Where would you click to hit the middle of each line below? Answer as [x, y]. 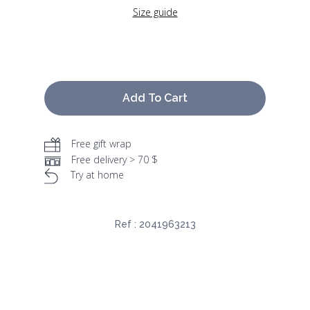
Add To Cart [155, 98]
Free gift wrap [101, 144]
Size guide [155, 12]
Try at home [97, 175]
